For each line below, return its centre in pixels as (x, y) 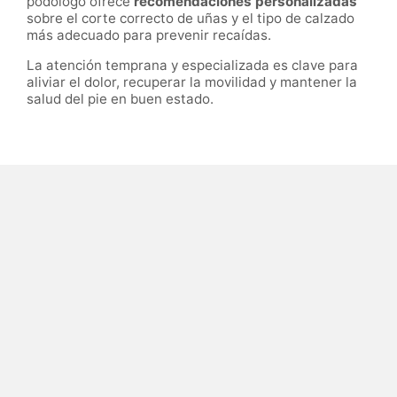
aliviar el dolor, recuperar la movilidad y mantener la (192, 82)
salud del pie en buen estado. (120, 99)
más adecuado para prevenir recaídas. (149, 35)
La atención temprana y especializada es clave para (192, 66)
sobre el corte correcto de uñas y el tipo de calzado (191, 19)
